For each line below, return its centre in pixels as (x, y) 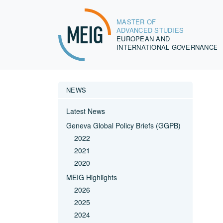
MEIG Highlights (92, 177)
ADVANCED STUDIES (150, 30)
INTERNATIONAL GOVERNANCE (167, 47)
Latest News (86, 111)
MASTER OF (137, 22)
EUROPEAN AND (144, 39)
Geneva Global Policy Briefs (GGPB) (123, 125)
